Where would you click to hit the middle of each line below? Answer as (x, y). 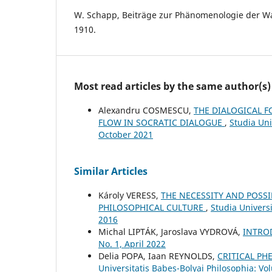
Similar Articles (111, 172)
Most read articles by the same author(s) (172, 87)
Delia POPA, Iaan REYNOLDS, (158, 256)
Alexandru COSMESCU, (146, 110)
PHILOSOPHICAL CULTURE (152, 208)
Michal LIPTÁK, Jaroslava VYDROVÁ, (171, 232)
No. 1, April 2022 (132, 244)
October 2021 (126, 135)
